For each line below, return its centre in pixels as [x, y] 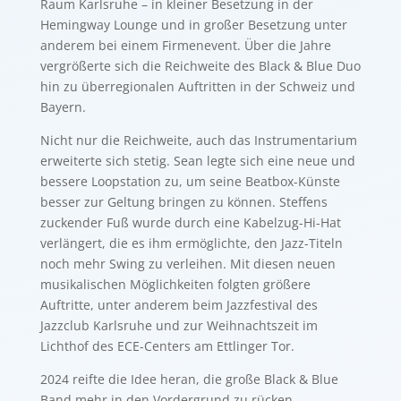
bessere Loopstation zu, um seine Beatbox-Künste [190, 181]
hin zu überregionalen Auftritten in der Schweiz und [197, 86]
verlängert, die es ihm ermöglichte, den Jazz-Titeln [191, 243]
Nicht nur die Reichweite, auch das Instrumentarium [198, 140]
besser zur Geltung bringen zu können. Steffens [183, 202]
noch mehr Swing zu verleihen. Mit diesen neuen [188, 264]
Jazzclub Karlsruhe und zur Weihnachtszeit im [179, 325]
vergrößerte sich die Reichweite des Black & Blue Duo [200, 66]
